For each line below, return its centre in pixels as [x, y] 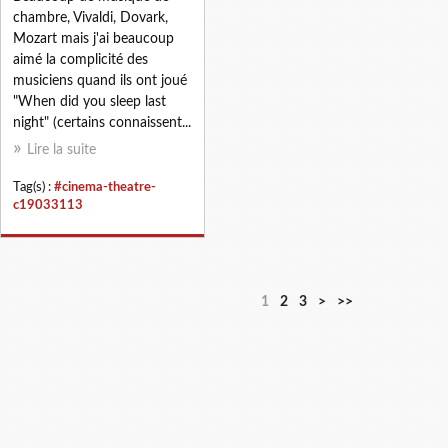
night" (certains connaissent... [102, 122]
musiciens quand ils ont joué [100, 80]
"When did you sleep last [89, 101]
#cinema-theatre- [105, 186]
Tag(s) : [33, 186]
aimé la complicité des [80, 59]
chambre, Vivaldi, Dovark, [90, 17]
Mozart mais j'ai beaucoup [93, 38]
